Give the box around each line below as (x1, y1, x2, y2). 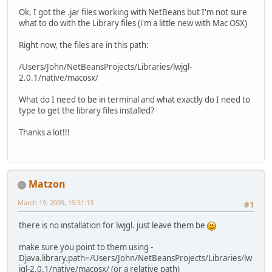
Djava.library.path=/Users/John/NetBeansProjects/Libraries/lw (19, 253, 252, 264)
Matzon (29, 177, 66, 191)
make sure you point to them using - (19, 242, 153, 253)
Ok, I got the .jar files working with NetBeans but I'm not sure (19, 6, 247, 18)
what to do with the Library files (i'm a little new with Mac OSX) (19, 17, 247, 29)
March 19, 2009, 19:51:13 (18, 198, 93, 208)
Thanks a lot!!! (19, 126, 70, 138)
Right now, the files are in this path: (19, 39, 149, 50)
